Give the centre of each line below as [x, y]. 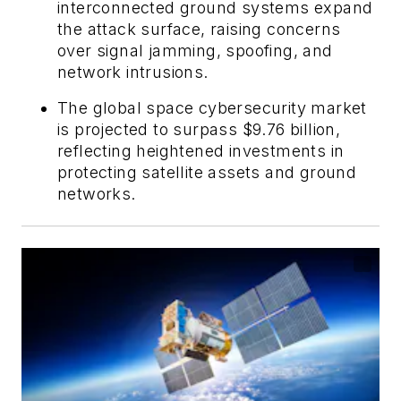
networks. [97, 193]
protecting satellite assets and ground [207, 172]
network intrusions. [133, 72]
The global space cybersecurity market [212, 107]
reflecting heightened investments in [201, 150]
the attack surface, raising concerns [199, 29]
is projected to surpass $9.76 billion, [199, 129]
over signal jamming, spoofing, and [195, 50]
